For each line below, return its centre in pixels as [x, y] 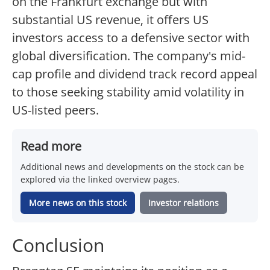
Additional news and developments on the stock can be [132, 167]
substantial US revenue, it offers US [110, 20]
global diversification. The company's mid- [129, 56]
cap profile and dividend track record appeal [135, 74]
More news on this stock [78, 203]
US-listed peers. [55, 110]
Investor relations [184, 203]
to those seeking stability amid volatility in [128, 92]
